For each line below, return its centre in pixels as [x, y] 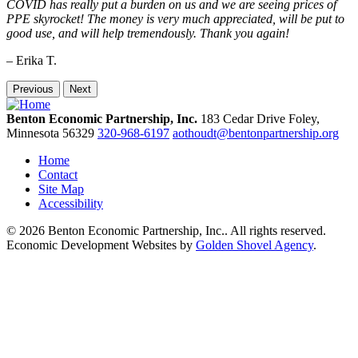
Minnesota [33, 133]
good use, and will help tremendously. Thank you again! [148, 33]
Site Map [61, 189]
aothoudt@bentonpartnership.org [256, 133]
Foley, [304, 118]
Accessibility [71, 203]
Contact [58, 174]
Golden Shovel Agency [255, 245]
